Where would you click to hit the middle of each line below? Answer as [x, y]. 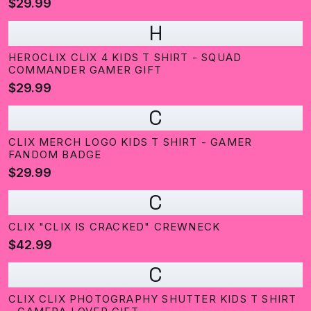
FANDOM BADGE [55, 154]
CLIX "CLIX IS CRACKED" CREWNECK [115, 227]
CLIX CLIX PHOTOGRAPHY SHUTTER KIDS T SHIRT [153, 299]
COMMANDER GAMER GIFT [85, 70]
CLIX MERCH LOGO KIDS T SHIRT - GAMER [131, 142]
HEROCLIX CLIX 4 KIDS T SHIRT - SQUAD [125, 57]
